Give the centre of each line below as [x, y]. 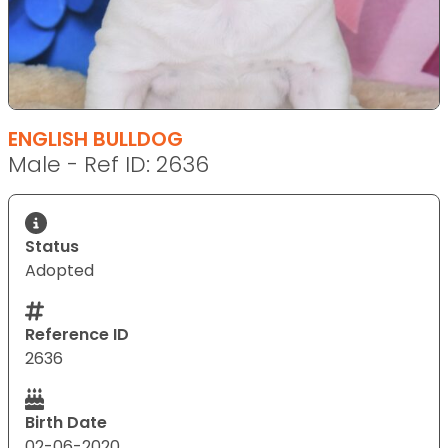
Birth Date [66, 422]
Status [52, 246]
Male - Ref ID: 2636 [108, 164]
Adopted [59, 270]
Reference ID [77, 334]
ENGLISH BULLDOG [95, 138]
